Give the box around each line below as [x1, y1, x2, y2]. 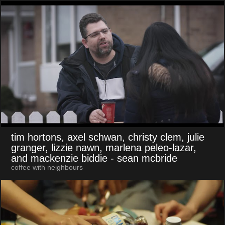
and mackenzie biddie [11, 153, 107, 164]
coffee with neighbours [11, 164, 83, 172]
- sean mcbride [110, 153, 177, 164]
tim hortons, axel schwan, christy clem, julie [11, 132, 204, 143]
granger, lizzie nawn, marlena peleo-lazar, [11, 142, 196, 154]
